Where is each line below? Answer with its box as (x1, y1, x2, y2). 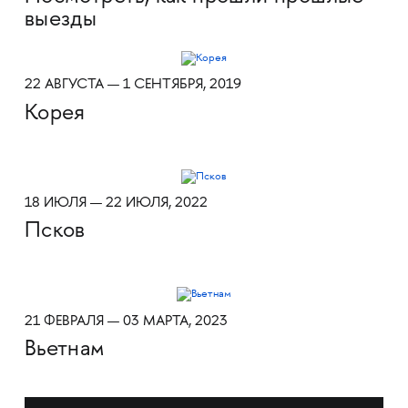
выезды (24, 9, 97, 32)
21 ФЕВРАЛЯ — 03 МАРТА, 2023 (24, 313, 228, 330)
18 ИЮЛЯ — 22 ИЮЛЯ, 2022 (24, 195, 208, 211)
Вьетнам (24, 339, 106, 362)
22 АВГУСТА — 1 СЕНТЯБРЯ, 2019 (24, 77, 241, 94)
